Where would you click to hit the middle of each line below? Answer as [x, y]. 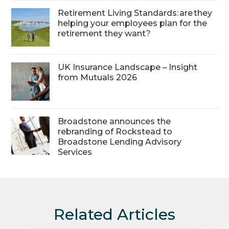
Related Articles [114, 214]
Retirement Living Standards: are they [135, 13]
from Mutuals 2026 [98, 77]
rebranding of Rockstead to [115, 131]
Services [75, 152]
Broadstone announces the [114, 121]
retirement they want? [106, 33]
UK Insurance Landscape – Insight [128, 67]
